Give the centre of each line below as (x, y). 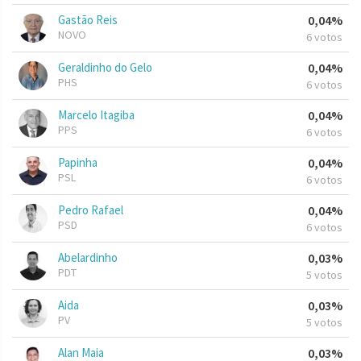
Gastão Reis (88, 20)
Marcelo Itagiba (96, 115)
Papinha (78, 163)
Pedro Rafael (91, 210)
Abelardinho (88, 258)
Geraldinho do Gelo (105, 68)
